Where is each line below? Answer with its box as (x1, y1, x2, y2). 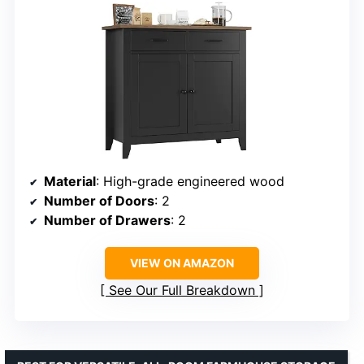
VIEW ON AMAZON (130, 256, 234, 271)
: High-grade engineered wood (96, 173, 284, 190)
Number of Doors (44, 193, 154, 210)
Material (44, 173, 96, 190)
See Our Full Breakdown (109, 282, 255, 299)
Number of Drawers (44, 212, 171, 229)
